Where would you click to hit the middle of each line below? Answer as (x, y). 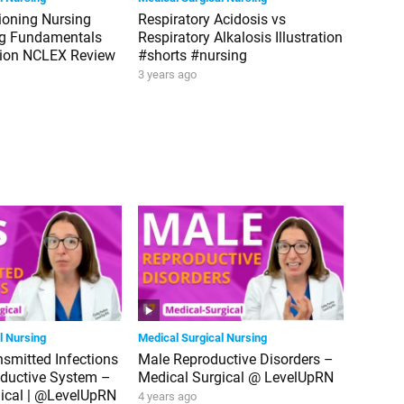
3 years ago (168, 75)
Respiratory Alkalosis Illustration (241, 38)
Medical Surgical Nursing (203, 337)
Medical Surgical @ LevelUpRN (236, 377)
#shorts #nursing (193, 56)
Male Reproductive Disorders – (236, 359)
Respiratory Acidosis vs (212, 20)
